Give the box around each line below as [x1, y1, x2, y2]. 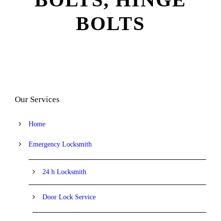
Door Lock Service [42, 193, 96, 201]
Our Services [15, 94, 60, 104]
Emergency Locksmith [29, 140, 92, 148]
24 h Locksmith [42, 168, 86, 176]
